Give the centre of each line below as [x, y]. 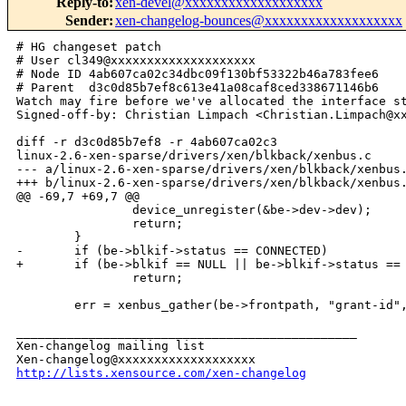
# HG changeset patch [89, 47]
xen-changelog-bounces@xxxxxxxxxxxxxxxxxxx [259, 21]
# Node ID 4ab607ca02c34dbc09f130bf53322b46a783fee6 [198, 74]
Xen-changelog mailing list [111, 346]
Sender [87, 21]
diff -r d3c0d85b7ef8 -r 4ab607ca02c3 [150, 142]
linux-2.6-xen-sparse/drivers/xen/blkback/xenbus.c [194, 156]
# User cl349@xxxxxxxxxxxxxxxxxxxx [136, 61]
